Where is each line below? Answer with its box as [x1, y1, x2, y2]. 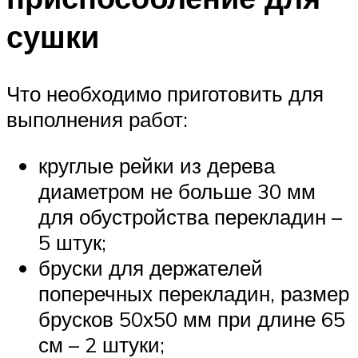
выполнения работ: [6, 106, 188, 133]
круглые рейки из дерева [38, 153, 275, 179]
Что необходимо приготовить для [6, 81, 324, 107]
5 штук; [38, 229, 106, 256]
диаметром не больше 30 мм [38, 178, 316, 205]
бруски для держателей [38, 255, 263, 281]
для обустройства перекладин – [38, 204, 342, 230]
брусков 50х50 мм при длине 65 [38, 306, 345, 332]
